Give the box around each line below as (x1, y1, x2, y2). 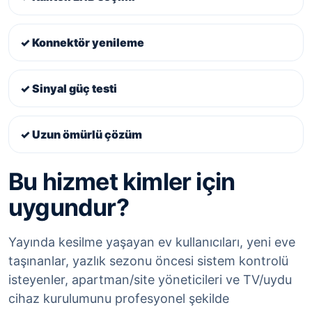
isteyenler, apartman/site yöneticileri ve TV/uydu (8, 272, 292, 288)
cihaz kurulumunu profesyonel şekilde (8, 291, 229, 306)
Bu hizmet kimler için (8, 167, 235, 196)
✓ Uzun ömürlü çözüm (20, 127, 142, 142)
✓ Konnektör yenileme (20, 36, 144, 50)
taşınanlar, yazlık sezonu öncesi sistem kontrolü (8, 253, 288, 269)
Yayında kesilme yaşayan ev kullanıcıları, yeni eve (8, 235, 295, 250)
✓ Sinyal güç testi (20, 81, 117, 96)
